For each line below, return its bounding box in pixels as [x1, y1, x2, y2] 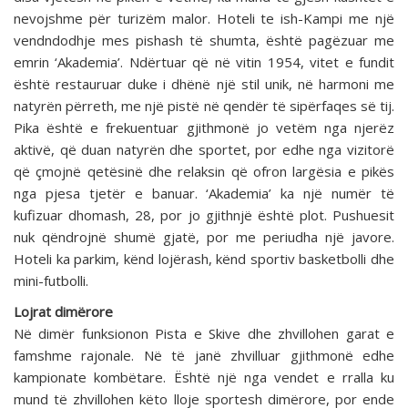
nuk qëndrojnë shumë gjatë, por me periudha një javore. [14, 228, 394, 247]
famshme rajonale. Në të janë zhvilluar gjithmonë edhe [14, 346, 394, 365]
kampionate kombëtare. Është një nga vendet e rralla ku [14, 368, 394, 387]
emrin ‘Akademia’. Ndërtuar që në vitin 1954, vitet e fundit [14, 53, 394, 72]
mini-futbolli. [14, 271, 88, 291]
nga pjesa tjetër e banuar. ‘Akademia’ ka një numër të [14, 184, 394, 203]
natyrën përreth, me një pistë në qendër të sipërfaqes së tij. [14, 97, 394, 116]
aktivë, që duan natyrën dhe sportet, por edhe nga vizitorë [14, 140, 394, 159]
